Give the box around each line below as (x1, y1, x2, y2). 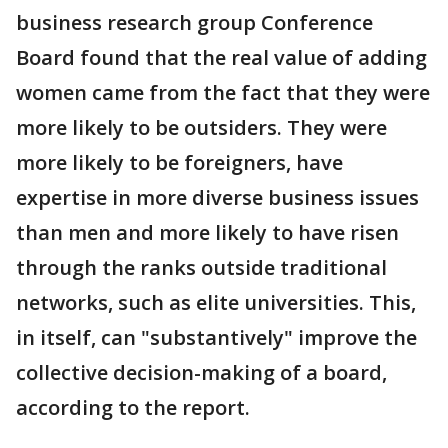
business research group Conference (16, 9, 373, 36)
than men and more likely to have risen (16, 219, 399, 246)
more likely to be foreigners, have (16, 149, 343, 176)
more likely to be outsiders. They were (16, 114, 387, 141)
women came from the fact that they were (16, 79, 430, 106)
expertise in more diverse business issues (16, 184, 419, 211)
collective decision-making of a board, (16, 359, 387, 386)
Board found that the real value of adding (16, 44, 427, 71)
